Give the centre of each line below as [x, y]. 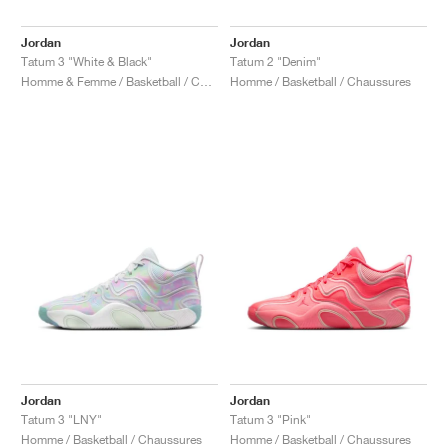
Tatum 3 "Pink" [270, 419]
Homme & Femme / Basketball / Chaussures [206, 81]
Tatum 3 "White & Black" [86, 61]
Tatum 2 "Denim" [275, 61]
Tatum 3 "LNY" [61, 419]
